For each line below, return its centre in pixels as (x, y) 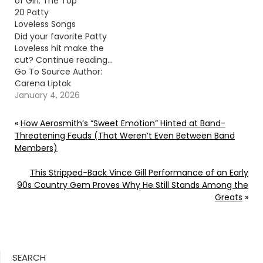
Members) (36, 148)
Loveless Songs (45, 24)
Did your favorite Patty (61, 37)
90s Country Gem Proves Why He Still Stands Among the (133, 185)
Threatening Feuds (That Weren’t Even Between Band (125, 136)
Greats (229, 198)
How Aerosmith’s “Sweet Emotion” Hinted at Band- (123, 124)
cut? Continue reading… (64, 60)
